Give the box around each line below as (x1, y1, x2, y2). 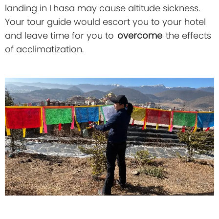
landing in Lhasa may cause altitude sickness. (5, 2, 200, 15)
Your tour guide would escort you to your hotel (5, 16, 206, 28)
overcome (117, 29, 165, 42)
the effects (166, 29, 211, 42)
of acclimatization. (5, 43, 84, 56)
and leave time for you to (5, 29, 116, 42)
